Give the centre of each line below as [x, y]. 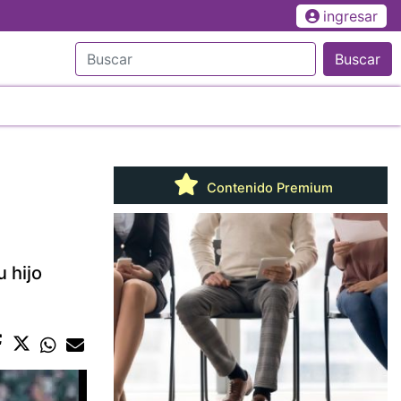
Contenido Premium [268, 188]
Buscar [358, 59]
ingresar [350, 16]
